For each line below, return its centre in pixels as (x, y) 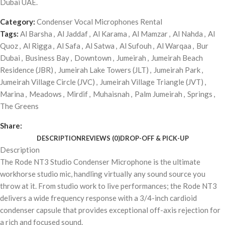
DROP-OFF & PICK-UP (154, 138)
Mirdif (77, 94)
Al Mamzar (150, 34)
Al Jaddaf (73, 34)
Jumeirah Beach (177, 58)
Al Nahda (188, 34)
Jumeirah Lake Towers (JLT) (103, 70)
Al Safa (69, 46)
